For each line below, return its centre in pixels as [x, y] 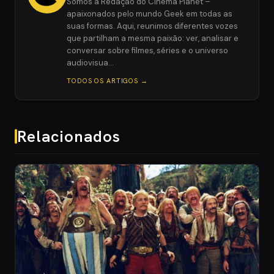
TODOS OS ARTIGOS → [107, 80]
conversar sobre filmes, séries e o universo [147, 50]
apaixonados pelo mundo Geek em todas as [150, 13]
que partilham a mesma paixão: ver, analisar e [153, 38]
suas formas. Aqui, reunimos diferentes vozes [152, 26]
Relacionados [69, 136]
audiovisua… [90, 62]
